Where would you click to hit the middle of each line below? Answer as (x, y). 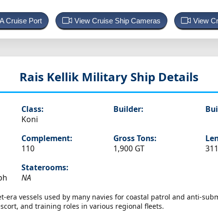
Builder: (128, 109)
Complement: (46, 138)
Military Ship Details (140, 77)
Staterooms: (45, 168)
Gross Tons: (135, 138)
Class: (32, 109)
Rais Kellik (51, 77)
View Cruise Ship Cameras (117, 21)
